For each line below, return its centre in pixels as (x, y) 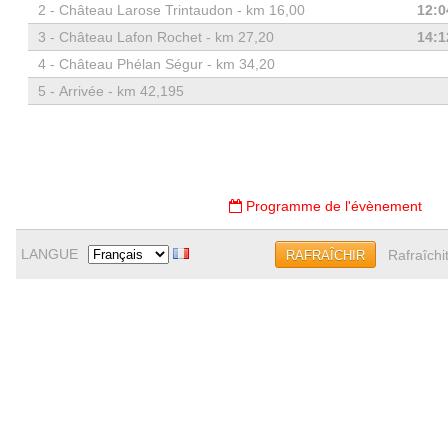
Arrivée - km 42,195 (121, 91)
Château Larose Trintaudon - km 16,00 (181, 10)
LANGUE (49, 254)
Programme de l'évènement (332, 206)
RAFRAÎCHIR (325, 255)
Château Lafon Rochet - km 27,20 (166, 37)
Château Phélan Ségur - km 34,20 (166, 64)
